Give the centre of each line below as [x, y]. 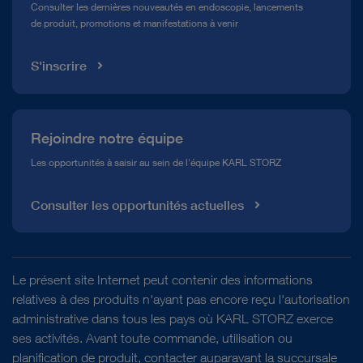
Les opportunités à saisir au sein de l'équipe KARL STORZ [156, 162]
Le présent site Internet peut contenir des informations [162, 280]
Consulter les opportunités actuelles [137, 205]
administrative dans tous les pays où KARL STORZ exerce [173, 318]
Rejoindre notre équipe [107, 138]
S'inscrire [58, 66]
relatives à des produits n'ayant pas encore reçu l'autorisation [181, 299]
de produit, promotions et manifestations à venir [134, 23]
